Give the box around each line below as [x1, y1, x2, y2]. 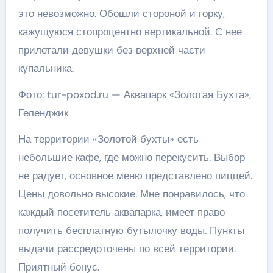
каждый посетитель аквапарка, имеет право [18, 205, 225, 219]
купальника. [18, 62, 74, 76]
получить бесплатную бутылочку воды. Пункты [18, 224, 244, 238]
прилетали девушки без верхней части [18, 43, 205, 57]
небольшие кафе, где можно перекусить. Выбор [18, 151, 245, 165]
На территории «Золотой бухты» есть [18, 132, 199, 146]
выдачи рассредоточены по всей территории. [18, 242, 236, 256]
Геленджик [18, 106, 68, 120]
